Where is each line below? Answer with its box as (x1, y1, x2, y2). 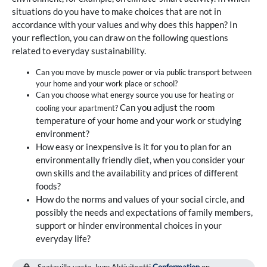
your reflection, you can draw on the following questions (12, 32, 228, 43)
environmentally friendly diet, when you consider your (36, 154, 245, 165)
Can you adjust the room (120, 101, 215, 113)
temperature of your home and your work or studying (36, 114, 241, 126)
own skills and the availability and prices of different (36, 167, 238, 178)
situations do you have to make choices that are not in (12, 5, 221, 17)
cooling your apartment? (36, 103, 120, 113)
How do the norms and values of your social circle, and (36, 193, 244, 204)
